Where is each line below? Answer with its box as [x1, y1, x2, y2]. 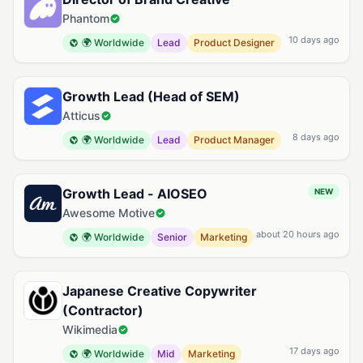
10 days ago [288, 34, 340, 45]
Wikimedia [62, 322, 117, 336]
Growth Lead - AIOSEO [62, 186, 207, 202]
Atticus [62, 109, 100, 122]
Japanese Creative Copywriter [62, 283, 257, 299]
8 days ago [293, 131, 340, 143]
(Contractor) [62, 302, 143, 318]
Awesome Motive [62, 206, 155, 220]
